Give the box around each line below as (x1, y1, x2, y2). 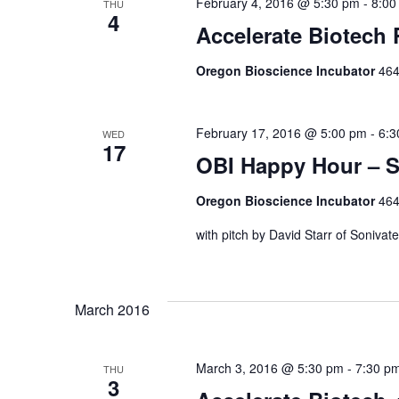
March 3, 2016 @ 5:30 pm (195, 359, 344, 377)
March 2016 (75, 299, 150, 320)
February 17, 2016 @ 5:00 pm (195, 124, 367, 142)
